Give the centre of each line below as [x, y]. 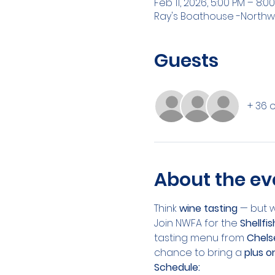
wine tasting [208, 208]
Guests [186, 61]
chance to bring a [199, 253]
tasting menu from [200, 238]
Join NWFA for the [197, 223]
